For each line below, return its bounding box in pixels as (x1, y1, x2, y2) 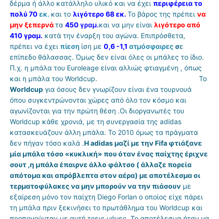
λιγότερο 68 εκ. (73, 9, 128, 18)
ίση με (81, 42, 104, 50)
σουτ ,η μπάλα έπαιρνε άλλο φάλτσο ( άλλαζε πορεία (10, 160, 192, 169)
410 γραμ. (10, 31, 43, 40)
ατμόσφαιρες (129, 42, 174, 50)
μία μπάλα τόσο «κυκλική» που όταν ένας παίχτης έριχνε (10, 149, 208, 158)
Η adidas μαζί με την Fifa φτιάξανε (84, 138, 202, 147)
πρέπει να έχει (10, 42, 60, 50)
